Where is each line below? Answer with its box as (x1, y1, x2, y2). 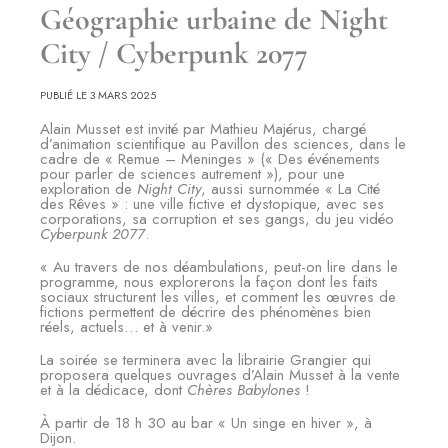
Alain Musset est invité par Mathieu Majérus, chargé (40, 118, 366, 140)
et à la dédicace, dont (40, 379, 187, 401)
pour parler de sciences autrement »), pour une (40, 163, 345, 185)
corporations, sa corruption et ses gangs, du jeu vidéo (40, 208, 394, 230)
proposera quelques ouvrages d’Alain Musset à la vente (40, 364, 400, 386)
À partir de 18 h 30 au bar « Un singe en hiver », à (40, 412, 372, 434)
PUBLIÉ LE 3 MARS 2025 (40, 87, 156, 103)
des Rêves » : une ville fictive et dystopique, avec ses (40, 193, 384, 215)
